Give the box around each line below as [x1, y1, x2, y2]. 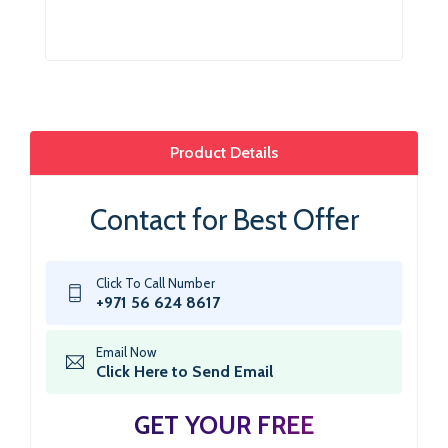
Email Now [96, 344, 156, 361]
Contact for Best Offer [89, 202, 359, 238]
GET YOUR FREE [134, 410, 314, 441]
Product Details [170, 143, 278, 163]
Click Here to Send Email [96, 362, 273, 382]
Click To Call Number [96, 275, 215, 292]
